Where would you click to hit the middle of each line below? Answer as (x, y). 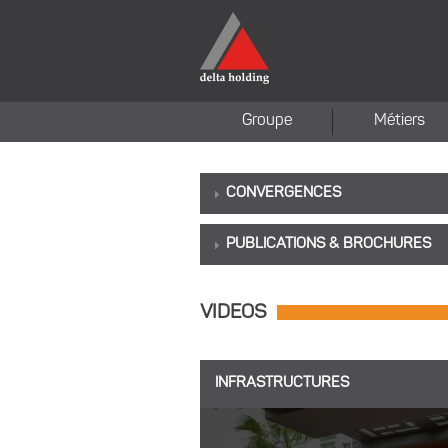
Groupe (266, 121)
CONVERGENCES (283, 193)
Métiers (399, 121)
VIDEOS (233, 313)
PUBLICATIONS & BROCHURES (328, 244)
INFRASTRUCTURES (282, 383)
